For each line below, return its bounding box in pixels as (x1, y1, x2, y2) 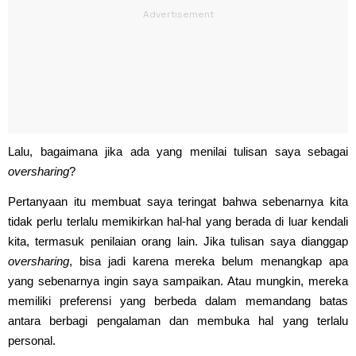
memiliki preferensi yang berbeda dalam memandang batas (8, 293, 348, 308)
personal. (8, 333, 56, 347)
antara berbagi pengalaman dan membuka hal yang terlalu (8, 313, 348, 327)
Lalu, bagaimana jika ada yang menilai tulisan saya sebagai (8, 144, 348, 158)
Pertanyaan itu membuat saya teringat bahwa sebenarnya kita (8, 194, 348, 208)
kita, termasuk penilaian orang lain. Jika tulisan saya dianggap (8, 234, 348, 248)
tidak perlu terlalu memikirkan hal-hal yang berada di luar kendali (8, 214, 348, 228)
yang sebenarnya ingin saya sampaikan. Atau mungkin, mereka (8, 273, 348, 288)
